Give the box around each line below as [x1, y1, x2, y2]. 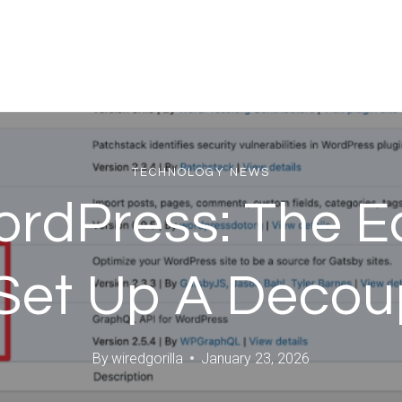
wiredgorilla [111, 349, 184, 367]
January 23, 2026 [201, 349, 310, 367]
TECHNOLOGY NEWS [132, 166, 270, 179]
